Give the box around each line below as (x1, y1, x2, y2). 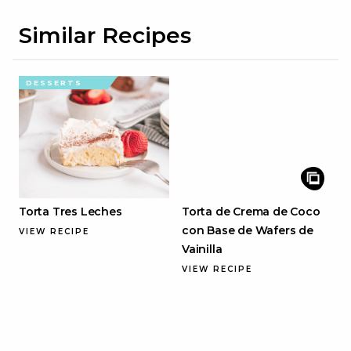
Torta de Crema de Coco (182, 204, 320, 219)
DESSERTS (26, 78, 83, 87)
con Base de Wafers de (182, 223, 313, 237)
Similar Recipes (19, 21, 191, 49)
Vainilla (182, 241, 223, 256)
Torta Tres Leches (19, 204, 122, 219)
